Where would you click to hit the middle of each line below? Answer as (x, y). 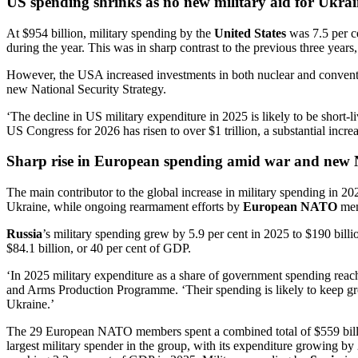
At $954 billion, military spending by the (110, 33)
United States (250, 33)
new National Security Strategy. (88, 89)
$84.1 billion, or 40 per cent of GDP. (99, 249)
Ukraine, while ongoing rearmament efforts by (125, 207)
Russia (24, 234)
